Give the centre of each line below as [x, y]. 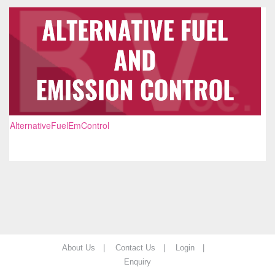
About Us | [88, 248]
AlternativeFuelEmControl [60, 125]
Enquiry [137, 262]
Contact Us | [145, 248]
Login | [194, 248]
